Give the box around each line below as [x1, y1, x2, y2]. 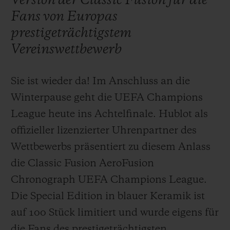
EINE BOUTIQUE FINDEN [111, 165, 224, 174]
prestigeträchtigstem [11, 26, 131, 40]
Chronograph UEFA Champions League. [11, 175, 207, 185]
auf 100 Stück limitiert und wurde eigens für [11, 207, 219, 218]
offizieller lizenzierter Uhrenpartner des [11, 125, 197, 136]
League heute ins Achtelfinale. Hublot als [11, 109, 208, 120]
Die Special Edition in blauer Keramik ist [11, 191, 205, 202]
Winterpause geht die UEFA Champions [11, 92, 203, 103]
